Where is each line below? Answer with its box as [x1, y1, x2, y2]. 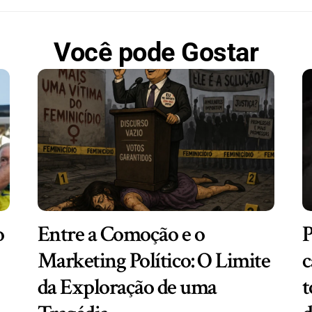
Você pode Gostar [54, 37, 258, 68]
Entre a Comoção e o [37, 220, 205, 249]
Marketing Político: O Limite [37, 247, 270, 276]
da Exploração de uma [37, 273, 217, 302]
